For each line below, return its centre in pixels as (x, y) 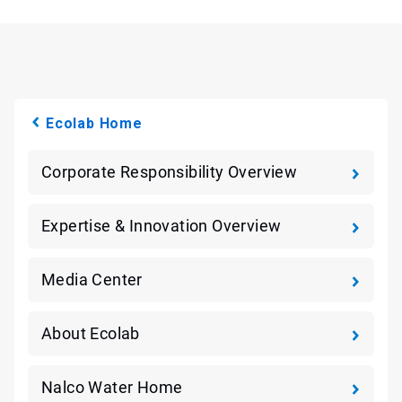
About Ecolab (91, 333)
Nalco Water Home (112, 387)
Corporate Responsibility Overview (170, 172)
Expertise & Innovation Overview (162, 226)
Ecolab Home (94, 123)
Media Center (92, 280)
